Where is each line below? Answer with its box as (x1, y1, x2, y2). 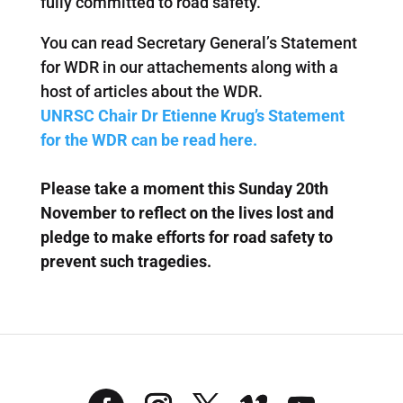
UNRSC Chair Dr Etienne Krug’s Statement (40, 105, 345, 125)
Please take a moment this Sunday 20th (40, 178, 328, 198)
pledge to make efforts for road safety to (40, 227, 333, 246)
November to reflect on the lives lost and (40, 202, 334, 222)
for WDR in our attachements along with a (40, 57, 338, 76)
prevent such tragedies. (40, 251, 211, 271)
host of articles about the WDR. (40, 81, 263, 101)
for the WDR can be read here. (40, 130, 257, 149)
